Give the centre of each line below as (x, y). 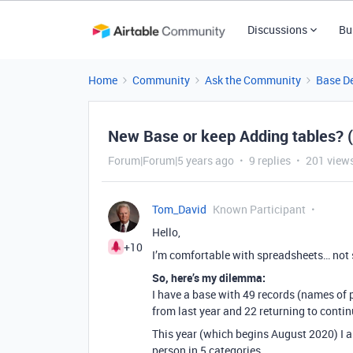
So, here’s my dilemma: (209, 278)
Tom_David (179, 209)
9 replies (270, 160)
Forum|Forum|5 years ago (171, 160)
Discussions (277, 30)
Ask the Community (253, 80)
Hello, (166, 232)
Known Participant (259, 209)
